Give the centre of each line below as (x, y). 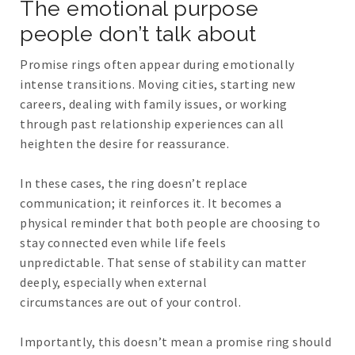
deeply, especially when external (113, 282)
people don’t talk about (138, 34)
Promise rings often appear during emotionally (157, 65)
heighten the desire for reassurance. (124, 144)
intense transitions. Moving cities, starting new (157, 84)
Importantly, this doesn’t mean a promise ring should (176, 342)
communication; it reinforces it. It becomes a (151, 203)
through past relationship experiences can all (152, 124)
